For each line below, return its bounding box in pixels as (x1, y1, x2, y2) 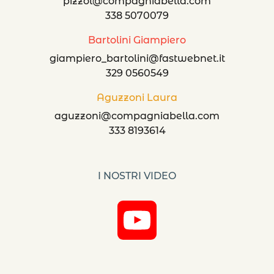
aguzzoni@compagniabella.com (54, 110, 220, 122)
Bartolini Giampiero (88, 34, 186, 46)
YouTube (157, 214, 202, 226)
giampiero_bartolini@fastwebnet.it (49, 53, 225, 65)
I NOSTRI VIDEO (98, 170, 176, 182)
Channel (157, 253, 200, 265)
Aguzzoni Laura (97, 92, 177, 104)
